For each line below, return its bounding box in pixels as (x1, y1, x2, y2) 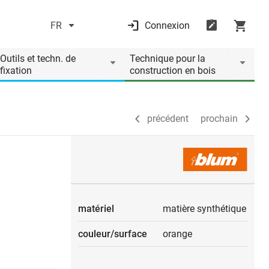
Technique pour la (130, 53, 205, 64)
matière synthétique (163, 203, 246, 214)
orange (163, 228, 192, 240)
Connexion (144, 20, 190, 31)
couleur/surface (78, 228, 147, 240)
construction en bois (130, 65, 216, 76)
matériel (78, 203, 114, 214)
